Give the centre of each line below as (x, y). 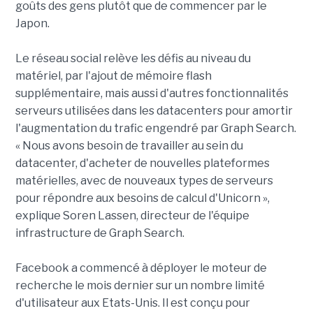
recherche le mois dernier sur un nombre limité (140, 286)
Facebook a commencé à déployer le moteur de (141, 268)
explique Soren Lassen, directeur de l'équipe (132, 216)
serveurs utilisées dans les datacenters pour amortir (154, 111)
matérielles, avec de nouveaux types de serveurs (144, 181)
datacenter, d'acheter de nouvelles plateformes (142, 163)
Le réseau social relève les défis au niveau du (133, 59)
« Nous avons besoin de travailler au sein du (129, 146)
